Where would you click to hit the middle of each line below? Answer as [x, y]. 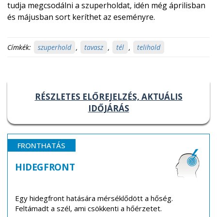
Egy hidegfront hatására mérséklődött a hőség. [94, 198]
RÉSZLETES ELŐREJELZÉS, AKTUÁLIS [108, 97]
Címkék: [19, 47]
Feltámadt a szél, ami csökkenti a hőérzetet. [88, 209]
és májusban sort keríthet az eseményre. [81, 17]
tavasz [94, 47]
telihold [149, 47]
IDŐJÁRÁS [108, 108]
